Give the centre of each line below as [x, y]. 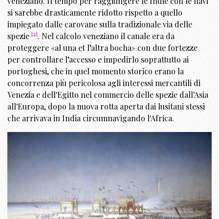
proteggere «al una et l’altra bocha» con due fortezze [102, 48]
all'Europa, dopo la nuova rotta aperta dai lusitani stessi [106, 107]
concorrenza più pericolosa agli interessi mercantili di [104, 83]
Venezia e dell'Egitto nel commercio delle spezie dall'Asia [108, 95]
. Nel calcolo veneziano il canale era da [106, 36]
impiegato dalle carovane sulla [63, 24]
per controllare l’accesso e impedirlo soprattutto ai [98, 60]
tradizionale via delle [155, 24]
